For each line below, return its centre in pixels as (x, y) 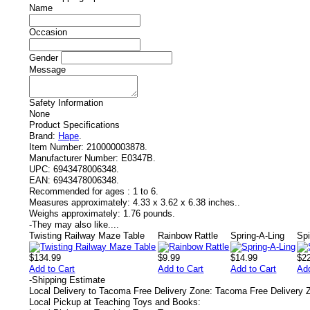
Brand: (42, 136)
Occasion (48, 32)
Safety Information (66, 103)
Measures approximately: (80, 202)
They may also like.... (75, 225)
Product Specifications (74, 125)
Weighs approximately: (75, 213)
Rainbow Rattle (188, 236)
